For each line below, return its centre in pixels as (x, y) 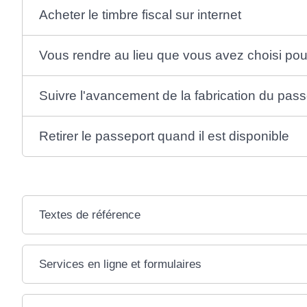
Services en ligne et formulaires (120, 264)
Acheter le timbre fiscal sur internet (140, 14)
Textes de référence (89, 214)
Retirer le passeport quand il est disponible (164, 136)
